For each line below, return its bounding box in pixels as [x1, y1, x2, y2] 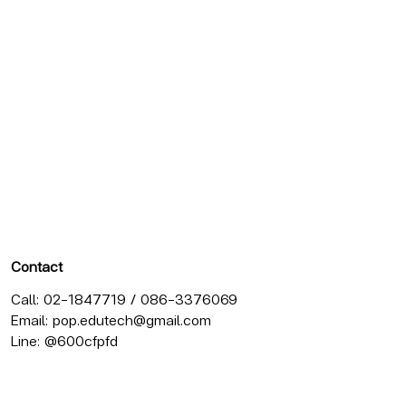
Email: [11, 308, 53, 330]
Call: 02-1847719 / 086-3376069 [11, 287, 237, 309]
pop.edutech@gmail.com [53, 308, 211, 330]
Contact [11, 255, 63, 276]
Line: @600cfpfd [11, 329, 118, 351]
